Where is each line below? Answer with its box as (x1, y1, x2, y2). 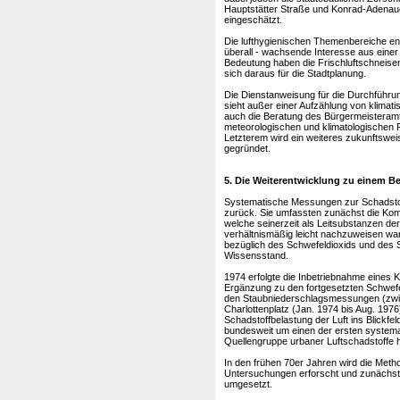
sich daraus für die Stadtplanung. (224, 68, 366, 79)
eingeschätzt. (224, 14, 282, 25)
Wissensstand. (224, 250, 288, 261)
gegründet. (224, 143, 271, 154)
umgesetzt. (224, 379, 272, 389)
